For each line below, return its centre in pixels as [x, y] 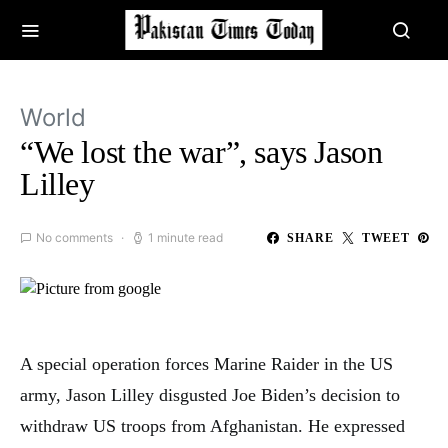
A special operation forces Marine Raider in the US [206, 364]
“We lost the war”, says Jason [201, 152]
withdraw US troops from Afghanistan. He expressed [212, 426]
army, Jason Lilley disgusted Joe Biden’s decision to [210, 395]
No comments [74, 237]
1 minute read [185, 237]
